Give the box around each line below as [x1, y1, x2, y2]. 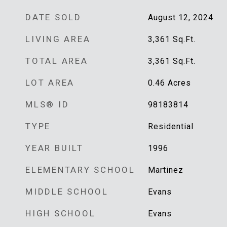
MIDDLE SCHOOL [25, 186, 108, 197]
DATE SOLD [25, 12, 82, 22]
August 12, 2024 [147, 13, 213, 22]
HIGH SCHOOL [25, 208, 96, 218]
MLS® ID [25, 99, 69, 109]
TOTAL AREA [25, 56, 88, 66]
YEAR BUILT [25, 143, 84, 153]
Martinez [147, 165, 183, 175]
